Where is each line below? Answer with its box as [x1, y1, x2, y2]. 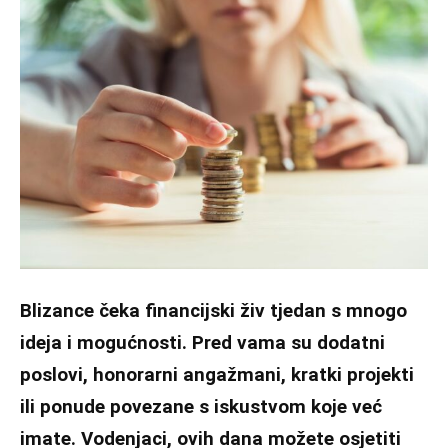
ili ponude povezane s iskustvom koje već [20, 394, 382, 418]
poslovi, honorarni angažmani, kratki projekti [20, 362, 414, 386]
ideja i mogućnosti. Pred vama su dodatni [20, 330, 385, 354]
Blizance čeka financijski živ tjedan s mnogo [20, 298, 407, 322]
